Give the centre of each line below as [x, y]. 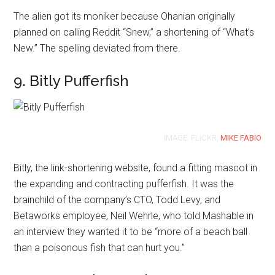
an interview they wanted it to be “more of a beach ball [131, 232]
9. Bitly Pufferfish [72, 81]
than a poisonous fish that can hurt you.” [99, 248]
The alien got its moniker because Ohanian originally [125, 16]
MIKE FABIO [241, 138]
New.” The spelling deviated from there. [97, 48]
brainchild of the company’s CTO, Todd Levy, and [117, 200]
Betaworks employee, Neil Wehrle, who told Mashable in [134, 216]
